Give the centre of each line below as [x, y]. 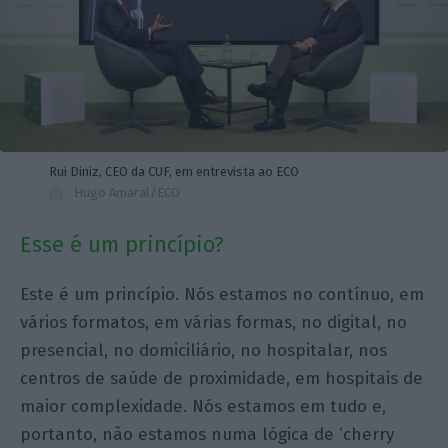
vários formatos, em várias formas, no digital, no [214, 322]
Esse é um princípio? [122, 244]
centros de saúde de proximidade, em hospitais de [222, 378]
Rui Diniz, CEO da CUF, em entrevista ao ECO [173, 171]
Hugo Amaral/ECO [126, 192]
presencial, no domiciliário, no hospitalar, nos [204, 350]
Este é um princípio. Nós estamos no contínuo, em [222, 294]
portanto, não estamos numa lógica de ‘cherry [207, 434]
